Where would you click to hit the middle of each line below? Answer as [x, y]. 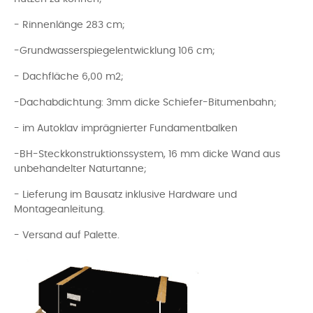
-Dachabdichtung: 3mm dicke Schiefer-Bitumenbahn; [145, 103]
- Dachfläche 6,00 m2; [69, 77]
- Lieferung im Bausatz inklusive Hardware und [125, 195]
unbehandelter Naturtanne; [80, 169]
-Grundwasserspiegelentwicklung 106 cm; [115, 51]
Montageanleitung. [59, 210]
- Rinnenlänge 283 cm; [70, 25]
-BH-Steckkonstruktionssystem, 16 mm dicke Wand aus [147, 154]
